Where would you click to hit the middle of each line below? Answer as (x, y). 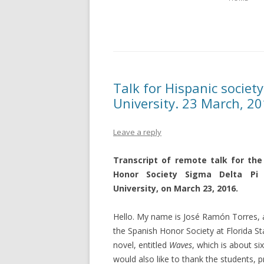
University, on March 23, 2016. (176, 188)
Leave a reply (137, 132)
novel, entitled (141, 245)
